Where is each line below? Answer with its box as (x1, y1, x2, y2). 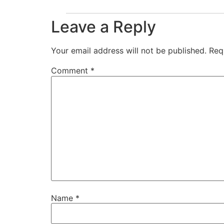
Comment (51, 65, 90, 76)
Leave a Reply (51, 17, 156, 37)
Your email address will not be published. (51, 45, 206, 56)
